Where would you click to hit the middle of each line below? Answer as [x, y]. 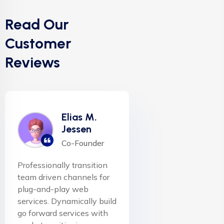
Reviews [32, 62]
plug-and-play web [53, 189]
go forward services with [63, 213]
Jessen [76, 129]
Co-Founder [83, 143]
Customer [38, 43]
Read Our [37, 24]
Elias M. [79, 117]
